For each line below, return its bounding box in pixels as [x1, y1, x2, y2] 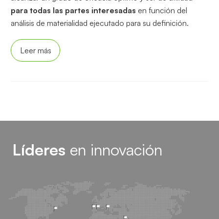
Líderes [12, 139, 66, 159]
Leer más [20, 45, 51, 55]
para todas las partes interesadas [11, 5, 136, 16]
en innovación [66, 139, 163, 159]
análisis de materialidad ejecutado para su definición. [11, 18, 189, 28]
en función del [136, 5, 188, 16]
